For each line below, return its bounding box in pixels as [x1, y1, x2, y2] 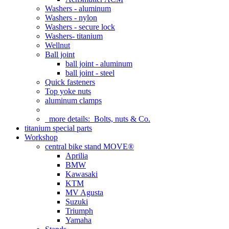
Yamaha [65, 216, 91, 224]
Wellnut [45, 41, 70, 50]
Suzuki [65, 197, 88, 206]
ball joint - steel [65, 68, 114, 77]
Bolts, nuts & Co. [94, 114, 150, 123]
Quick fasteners [45, 78, 95, 86]
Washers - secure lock [45, 22, 115, 31]
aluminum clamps [45, 96, 102, 105]
